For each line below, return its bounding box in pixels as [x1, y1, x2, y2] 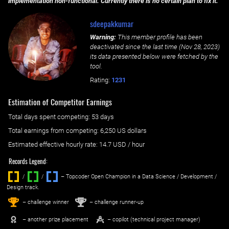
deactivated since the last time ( [89, 43, 181, 51]
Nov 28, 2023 [180, 43, 218, 51]
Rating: [89, 76, 110, 84]
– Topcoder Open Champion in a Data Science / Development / [59, 173, 217, 180]
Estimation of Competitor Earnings [8, 96, 112, 108]
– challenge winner [20, 198, 69, 205]
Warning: [89, 33, 116, 41]
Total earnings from [8, 127, 66, 135]
